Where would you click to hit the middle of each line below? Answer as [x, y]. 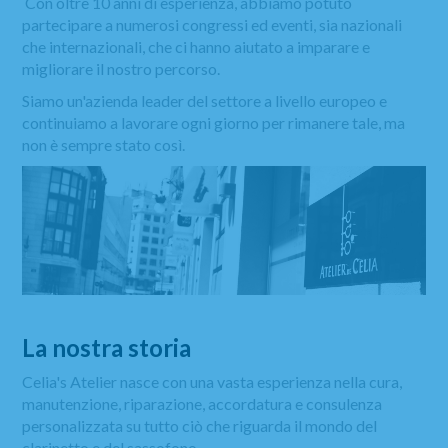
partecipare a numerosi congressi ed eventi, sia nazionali [212, 24]
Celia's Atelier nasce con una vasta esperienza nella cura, [212, 382]
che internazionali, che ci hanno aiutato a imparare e [196, 46]
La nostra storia [109, 348]
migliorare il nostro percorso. [121, 68]
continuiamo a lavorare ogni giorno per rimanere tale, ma [214, 122]
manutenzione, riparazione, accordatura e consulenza [202, 404]
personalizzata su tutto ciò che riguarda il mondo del [200, 426]
